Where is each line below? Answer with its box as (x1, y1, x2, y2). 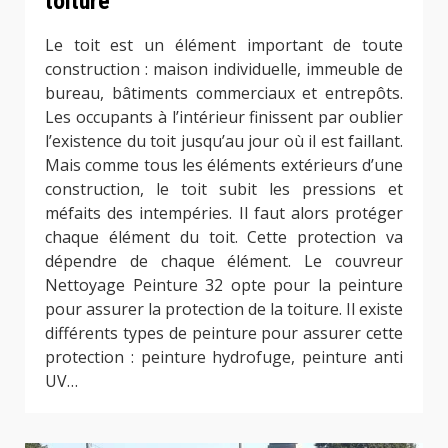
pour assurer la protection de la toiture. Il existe (45, 297, 403, 320)
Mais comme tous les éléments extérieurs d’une (45, 153, 403, 176)
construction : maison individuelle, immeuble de (45, 57, 403, 80)
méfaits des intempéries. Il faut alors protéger (45, 201, 403, 224)
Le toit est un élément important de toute (45, 33, 403, 56)
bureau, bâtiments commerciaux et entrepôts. (45, 81, 403, 104)
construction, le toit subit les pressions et (45, 177, 403, 200)
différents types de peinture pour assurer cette (45, 321, 403, 344)
